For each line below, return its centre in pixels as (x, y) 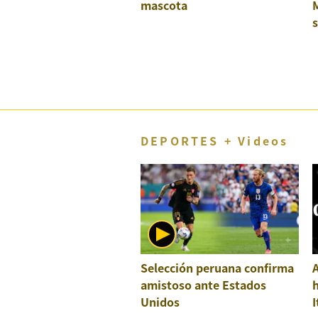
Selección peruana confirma (217, 268)
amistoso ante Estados (203, 285)
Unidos (160, 302)
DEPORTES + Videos (215, 140)
